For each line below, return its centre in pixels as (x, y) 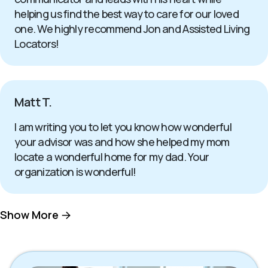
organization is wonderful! (75, 171)
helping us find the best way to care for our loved (127, 13)
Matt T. (33, 102)
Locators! (37, 43)
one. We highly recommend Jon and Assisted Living (132, 28)
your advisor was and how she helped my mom (122, 141)
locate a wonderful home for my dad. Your (112, 156)
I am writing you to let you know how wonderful (123, 127)
